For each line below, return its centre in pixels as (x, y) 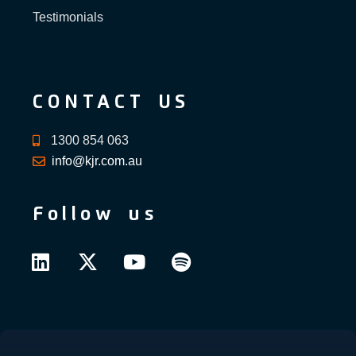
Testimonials (68, 17)
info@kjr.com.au (97, 161)
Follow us (96, 214)
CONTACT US (111, 102)
